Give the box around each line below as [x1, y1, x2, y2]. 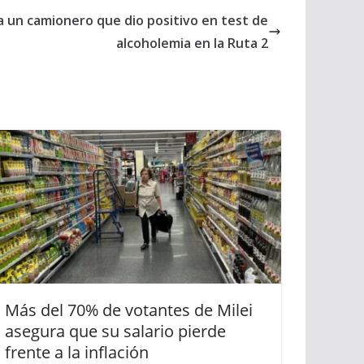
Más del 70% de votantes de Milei [5, 298, 253, 321]
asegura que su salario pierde [5, 319, 226, 342]
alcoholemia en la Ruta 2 [116, 33, 268, 52]
